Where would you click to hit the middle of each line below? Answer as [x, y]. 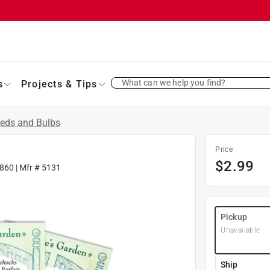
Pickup [234, 217]
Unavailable [240, 230]
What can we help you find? [174, 82]
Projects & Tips [59, 84]
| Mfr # [27, 167]
